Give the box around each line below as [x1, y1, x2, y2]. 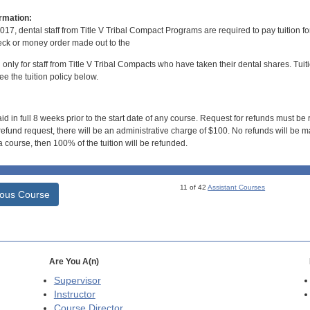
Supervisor [53, 275, 101, 286]
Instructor [53, 289, 95, 300]
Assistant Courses [208, 183, 266, 191]
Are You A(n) [48, 256, 99, 266]
